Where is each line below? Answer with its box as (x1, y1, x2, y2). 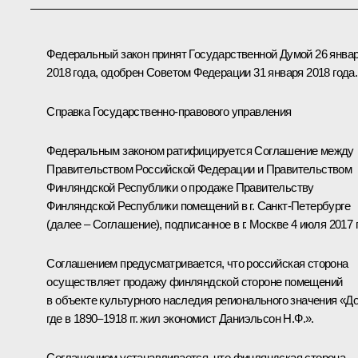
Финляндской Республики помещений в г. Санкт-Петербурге (46, 198, 350, 213)
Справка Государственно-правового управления (46, 104, 292, 118)
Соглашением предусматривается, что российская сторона (46, 256, 348, 270)
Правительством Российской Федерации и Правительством (46, 161, 352, 176)
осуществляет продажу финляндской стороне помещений (46, 274, 343, 288)
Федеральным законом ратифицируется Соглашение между (46, 143, 354, 157)
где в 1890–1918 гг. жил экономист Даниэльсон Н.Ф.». (46, 311, 314, 325)
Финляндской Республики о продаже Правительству (46, 180, 314, 194)
